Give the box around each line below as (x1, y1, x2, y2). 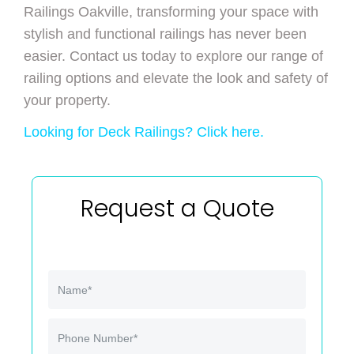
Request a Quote (80, 192, 274, 226)
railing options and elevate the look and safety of (24, 70, 328, 87)
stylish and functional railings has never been (24, 26, 307, 43)
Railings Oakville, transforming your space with (24, 4, 318, 21)
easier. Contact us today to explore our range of (24, 48, 323, 65)
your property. (24, 92, 111, 109)
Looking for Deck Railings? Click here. (24, 124, 264, 141)
